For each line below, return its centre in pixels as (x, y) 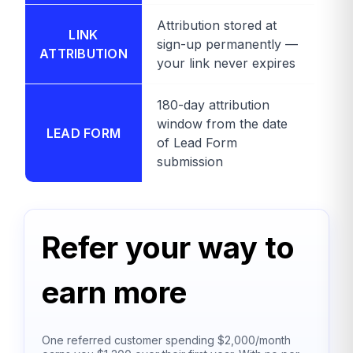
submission (190, 162)
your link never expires (226, 63)
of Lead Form (197, 143)
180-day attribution (213, 105)
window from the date (222, 124)
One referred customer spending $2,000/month (166, 340)
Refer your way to (168, 248)
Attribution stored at (217, 26)
